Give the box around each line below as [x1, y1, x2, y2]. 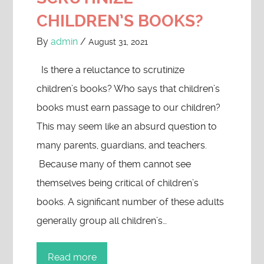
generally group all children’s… [37, 215, 167, 226]
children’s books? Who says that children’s [37, 83, 220, 94]
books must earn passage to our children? [37, 102, 221, 113]
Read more [47, 252, 97, 263]
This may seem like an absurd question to [37, 121, 217, 132]
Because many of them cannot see [37, 159, 192, 170]
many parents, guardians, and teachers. [37, 140, 207, 151]
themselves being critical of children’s [37, 177, 199, 189]
